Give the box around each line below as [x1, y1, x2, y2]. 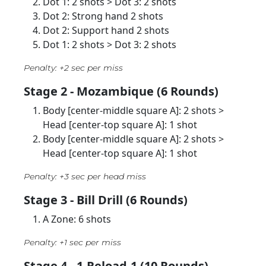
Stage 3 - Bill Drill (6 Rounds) [24, 191, 188, 208]
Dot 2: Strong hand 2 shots [43, 9, 163, 23]
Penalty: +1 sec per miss [24, 236, 121, 248]
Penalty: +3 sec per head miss [24, 170, 146, 182]
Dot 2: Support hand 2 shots [43, 23, 169, 37]
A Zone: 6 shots [43, 212, 111, 226]
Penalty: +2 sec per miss [24, 62, 123, 73]
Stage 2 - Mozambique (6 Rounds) [24, 83, 218, 99]
